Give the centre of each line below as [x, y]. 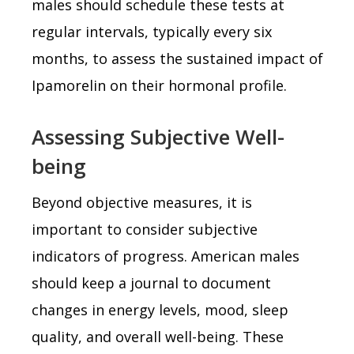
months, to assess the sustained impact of [177, 58]
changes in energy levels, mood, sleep [160, 309]
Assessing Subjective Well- [158, 136]
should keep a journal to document [151, 282]
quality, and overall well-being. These [158, 336]
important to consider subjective [145, 229]
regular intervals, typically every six [152, 31]
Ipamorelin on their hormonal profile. [159, 85]
